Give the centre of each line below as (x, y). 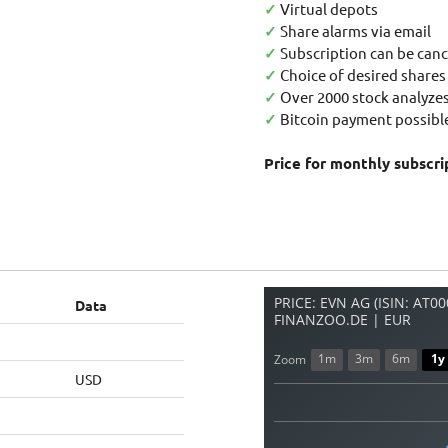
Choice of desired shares (361, 74)
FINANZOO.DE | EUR (342, 320)
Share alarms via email (354, 30)
